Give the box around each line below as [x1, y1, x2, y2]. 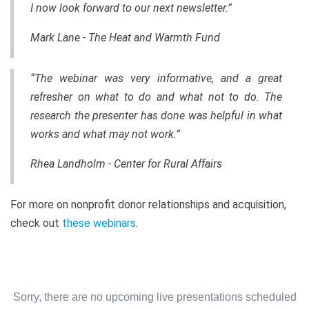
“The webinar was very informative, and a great [30, 71, 282, 85]
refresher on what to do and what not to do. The [30, 90, 282, 103]
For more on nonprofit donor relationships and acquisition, [10, 197, 286, 211]
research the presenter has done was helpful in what [30, 108, 282, 122]
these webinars [62, 216, 136, 230]
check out [10, 216, 62, 230]
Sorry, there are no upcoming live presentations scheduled [12, 290, 297, 303]
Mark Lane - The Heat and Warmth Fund [30, 30, 220, 44]
